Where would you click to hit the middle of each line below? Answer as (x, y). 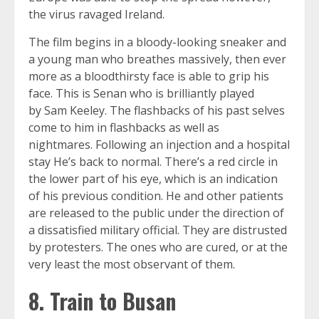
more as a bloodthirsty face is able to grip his (149, 77)
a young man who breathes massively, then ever (157, 59)
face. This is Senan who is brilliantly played (141, 94)
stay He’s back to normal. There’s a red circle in (153, 162)
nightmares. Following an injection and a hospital (159, 145)
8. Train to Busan (105, 301)
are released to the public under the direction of (156, 213)
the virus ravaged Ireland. (96, 15)
